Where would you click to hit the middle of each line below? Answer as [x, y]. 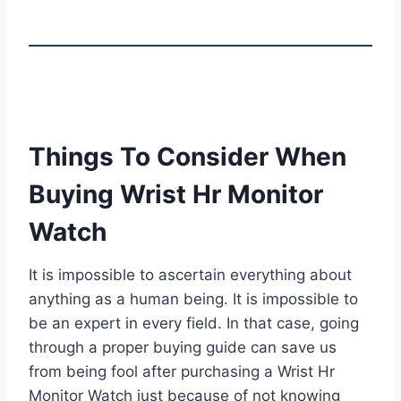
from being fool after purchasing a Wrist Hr [182, 371]
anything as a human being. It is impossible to [193, 299]
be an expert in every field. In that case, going [194, 323]
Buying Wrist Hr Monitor [176, 194]
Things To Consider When [188, 156]
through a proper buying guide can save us [183, 347]
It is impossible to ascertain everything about [190, 274]
